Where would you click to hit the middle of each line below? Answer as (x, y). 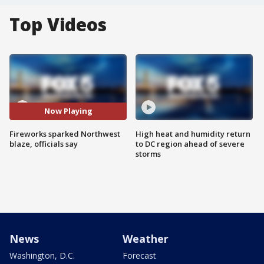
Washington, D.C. (42, 255)
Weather (146, 238)
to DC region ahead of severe (190, 143)
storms (148, 154)
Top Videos (58, 24)
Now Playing (68, 111)
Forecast (139, 255)
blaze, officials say (44, 143)
